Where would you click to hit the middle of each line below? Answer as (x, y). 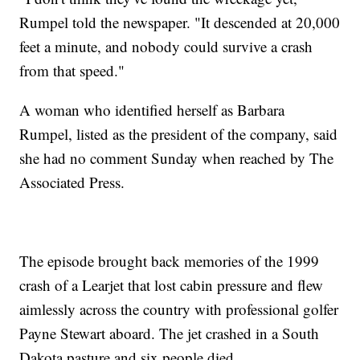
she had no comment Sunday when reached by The (177, 158)
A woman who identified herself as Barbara (152, 110)
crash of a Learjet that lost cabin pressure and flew (172, 285)
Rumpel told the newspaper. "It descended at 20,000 (180, 22)
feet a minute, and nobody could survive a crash (166, 47)
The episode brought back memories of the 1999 (170, 261)
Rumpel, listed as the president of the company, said (179, 134)
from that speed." (72, 71)
